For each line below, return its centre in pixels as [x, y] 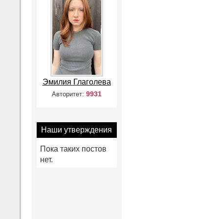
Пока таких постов [73, 149]
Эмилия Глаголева [77, 82]
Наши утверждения [77, 130]
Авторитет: [69, 94]
